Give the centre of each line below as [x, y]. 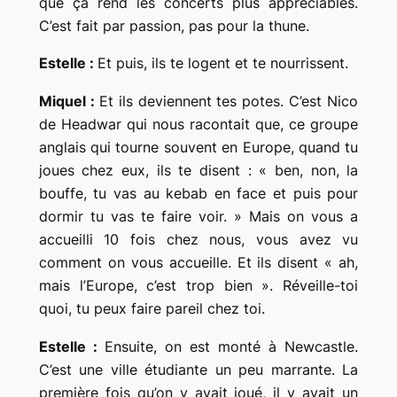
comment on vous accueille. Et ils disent [182, 263]
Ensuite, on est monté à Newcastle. [231, 346]
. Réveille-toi [314, 286]
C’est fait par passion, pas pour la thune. [174, 25]
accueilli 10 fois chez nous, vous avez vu [198, 240]
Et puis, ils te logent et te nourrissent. [222, 63]
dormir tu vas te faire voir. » [140, 217]
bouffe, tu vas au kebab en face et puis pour [198, 194]
